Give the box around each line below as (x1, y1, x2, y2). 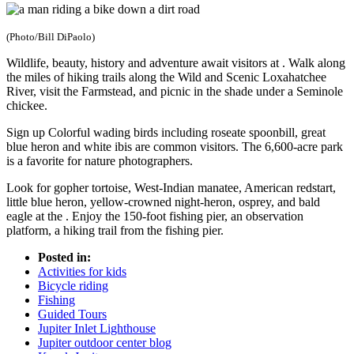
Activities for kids (38, 265, 126, 279)
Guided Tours (38, 307, 107, 322)
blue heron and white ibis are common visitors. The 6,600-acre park (6, 140, 343, 154)
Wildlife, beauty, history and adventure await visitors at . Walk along (6, 56, 345, 70)
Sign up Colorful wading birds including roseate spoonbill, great (6, 126, 326, 140)
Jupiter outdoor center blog (38, 336, 171, 350)
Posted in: (38, 250, 91, 265)
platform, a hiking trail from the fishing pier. (6, 224, 224, 238)
